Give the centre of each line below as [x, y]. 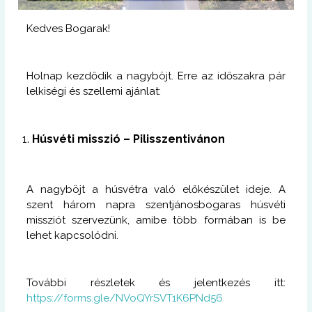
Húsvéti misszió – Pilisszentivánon [129, 139]
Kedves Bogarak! [69, 28]
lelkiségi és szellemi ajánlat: [94, 91]
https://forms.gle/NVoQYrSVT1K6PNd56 [125, 298]
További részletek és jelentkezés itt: [156, 282]
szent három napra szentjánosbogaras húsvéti [156, 204]
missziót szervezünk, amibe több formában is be [156, 220]
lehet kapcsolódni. [73, 235]
